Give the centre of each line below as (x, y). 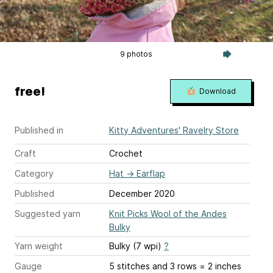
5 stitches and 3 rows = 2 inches (175, 266)
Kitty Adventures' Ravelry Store (174, 130)
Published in (39, 130)
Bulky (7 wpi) (136, 246)
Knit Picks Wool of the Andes (168, 214)
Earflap (151, 174)
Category (34, 174)
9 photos (136, 54)
